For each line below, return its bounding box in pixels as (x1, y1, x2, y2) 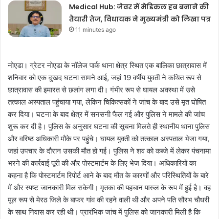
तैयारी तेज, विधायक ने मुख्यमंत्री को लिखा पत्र (69, 14, 211, 24)
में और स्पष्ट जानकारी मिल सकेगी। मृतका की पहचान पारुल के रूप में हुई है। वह (8, 183, 211, 193)
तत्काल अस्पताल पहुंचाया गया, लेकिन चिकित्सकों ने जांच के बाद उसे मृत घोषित (8, 97, 206, 107)
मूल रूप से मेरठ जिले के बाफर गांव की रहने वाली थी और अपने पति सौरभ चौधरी (8, 195, 209, 205)
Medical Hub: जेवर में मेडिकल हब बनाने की (69, 2, 209, 12)
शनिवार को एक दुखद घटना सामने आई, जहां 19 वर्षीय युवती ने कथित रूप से (8, 73, 201, 83)
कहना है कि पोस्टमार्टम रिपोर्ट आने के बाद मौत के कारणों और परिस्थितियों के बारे (8, 171, 209, 180)
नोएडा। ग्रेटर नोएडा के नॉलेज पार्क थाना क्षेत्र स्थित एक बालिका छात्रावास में (8, 61, 207, 70)
